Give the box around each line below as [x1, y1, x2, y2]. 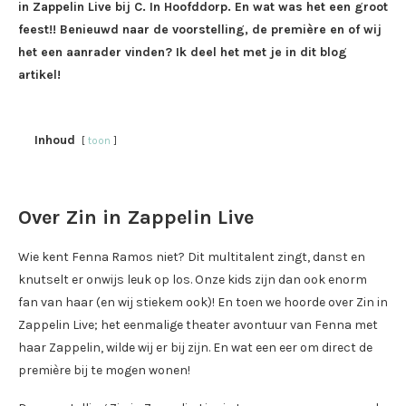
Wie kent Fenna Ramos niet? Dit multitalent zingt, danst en [18, 248, 365, 265]
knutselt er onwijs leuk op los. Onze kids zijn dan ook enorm [18, 271, 367, 287]
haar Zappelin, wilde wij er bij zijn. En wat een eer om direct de [18, 339, 372, 355]
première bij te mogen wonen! [18, 362, 190, 378]
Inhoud [34, 131, 75, 148]
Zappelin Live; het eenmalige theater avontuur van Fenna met [18, 316, 378, 333]
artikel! [18, 66, 61, 82]
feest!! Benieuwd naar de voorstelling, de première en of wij [18, 21, 382, 37]
